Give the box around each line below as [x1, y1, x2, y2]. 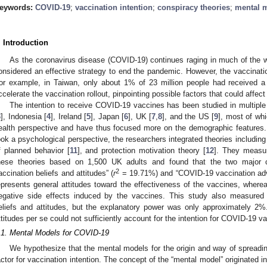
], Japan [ [91, 111, 125, 121]
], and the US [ [162, 111, 215, 121]
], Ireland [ [51, 111, 87, 121]
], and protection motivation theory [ [77, 145, 206, 155]
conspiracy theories [157, 2, 230, 12]
